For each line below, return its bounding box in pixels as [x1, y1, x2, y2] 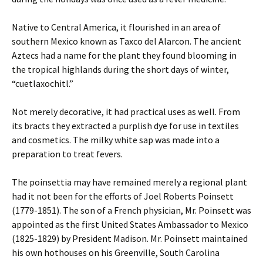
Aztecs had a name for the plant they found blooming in [12, 49, 237, 61]
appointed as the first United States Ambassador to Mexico [12, 218, 248, 230]
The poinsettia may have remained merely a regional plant [12, 176, 247, 188]
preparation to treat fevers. [12, 148, 123, 160]
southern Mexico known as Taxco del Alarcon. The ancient [12, 35, 241, 47]
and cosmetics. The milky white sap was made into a [12, 134, 220, 146]
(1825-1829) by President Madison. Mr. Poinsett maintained [12, 232, 248, 244]
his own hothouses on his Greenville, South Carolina [12, 247, 220, 258]
